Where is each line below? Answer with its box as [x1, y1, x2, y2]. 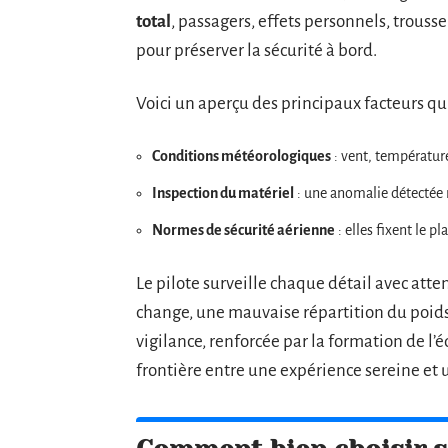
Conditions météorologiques [152, 147, 331, 164]
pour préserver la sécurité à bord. [136, 40, 377, 60]
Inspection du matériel [152, 184, 294, 201]
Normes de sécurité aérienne [152, 221, 335, 238]
